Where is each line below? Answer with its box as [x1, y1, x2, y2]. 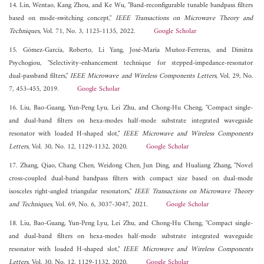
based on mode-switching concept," [9, 12, 116, 25]
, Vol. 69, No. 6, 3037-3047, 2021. [52, 199, 166, 212]
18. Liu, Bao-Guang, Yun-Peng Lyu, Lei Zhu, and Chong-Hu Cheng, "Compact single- [9, 217, 253, 230]
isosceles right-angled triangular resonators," [9, 186, 134, 199]
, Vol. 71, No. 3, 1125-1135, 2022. [39, 25, 154, 38]
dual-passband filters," [9, 70, 71, 83]
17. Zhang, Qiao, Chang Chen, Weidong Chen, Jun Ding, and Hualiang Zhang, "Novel [9, 160, 253, 173]
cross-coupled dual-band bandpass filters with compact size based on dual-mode [9, 173, 253, 186]
